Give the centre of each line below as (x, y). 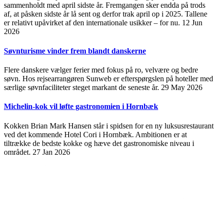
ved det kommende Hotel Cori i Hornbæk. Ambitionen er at (95, 134)
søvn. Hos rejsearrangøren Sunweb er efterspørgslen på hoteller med (109, 78)
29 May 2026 (182, 87)
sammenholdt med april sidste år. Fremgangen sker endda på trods (105, 5)
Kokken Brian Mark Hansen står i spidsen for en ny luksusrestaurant (109, 126)
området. (18, 152)
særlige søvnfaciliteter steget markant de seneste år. (82, 87)
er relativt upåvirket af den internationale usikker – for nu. (93, 23)
